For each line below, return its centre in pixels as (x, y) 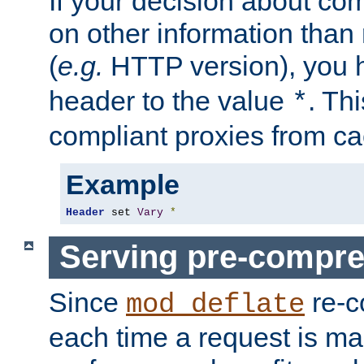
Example (123, 184)
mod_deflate (215, 304)
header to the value (170, 100)
